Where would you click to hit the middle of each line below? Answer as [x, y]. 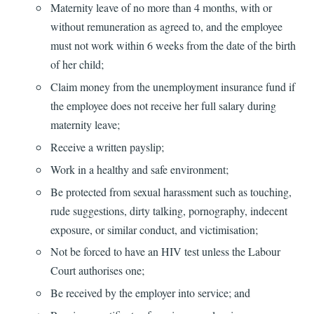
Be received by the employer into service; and [150, 293]
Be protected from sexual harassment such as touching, [171, 191]
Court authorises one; [97, 271]
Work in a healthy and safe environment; [139, 169]
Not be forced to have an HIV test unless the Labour [165, 252]
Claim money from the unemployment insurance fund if [172, 87]
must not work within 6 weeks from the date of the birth [173, 46]
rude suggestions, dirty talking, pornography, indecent [169, 210]
